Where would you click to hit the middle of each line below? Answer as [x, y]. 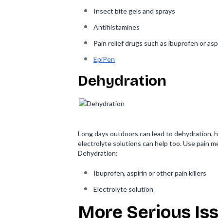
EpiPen [104, 59]
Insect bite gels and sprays [134, 11]
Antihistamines [117, 27]
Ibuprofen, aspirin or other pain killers [150, 173]
